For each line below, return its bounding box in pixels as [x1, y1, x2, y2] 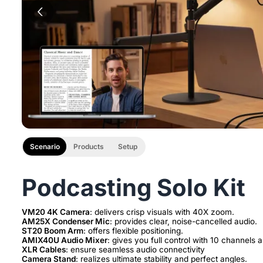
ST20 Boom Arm [22, 225, 83, 235]
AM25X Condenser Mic [22, 216, 110, 226]
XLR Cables [22, 244, 66, 254]
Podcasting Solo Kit [22, 173, 245, 202]
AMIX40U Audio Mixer [22, 235, 107, 245]
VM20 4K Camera [22, 207, 90, 217]
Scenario [29, 142, 60, 151]
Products [73, 142, 104, 151]
